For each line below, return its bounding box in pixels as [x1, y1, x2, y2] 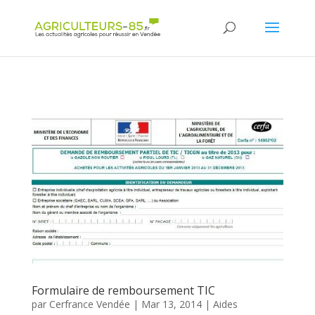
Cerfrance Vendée [49, 297, 130, 311]
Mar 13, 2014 [141, 297, 202, 311]
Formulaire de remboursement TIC [31, 282, 215, 298]
